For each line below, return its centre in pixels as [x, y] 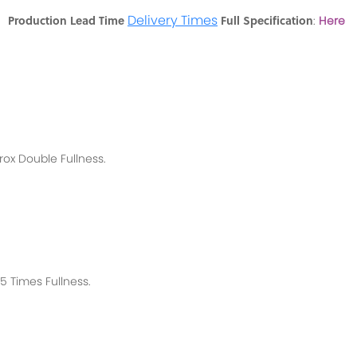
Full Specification [267, 20]
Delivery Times [173, 20]
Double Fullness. [64, 158]
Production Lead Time [66, 20]
